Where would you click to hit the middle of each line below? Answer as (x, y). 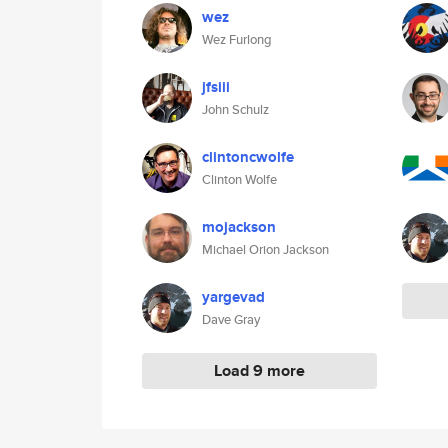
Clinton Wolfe (239, 179)
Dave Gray (231, 319)
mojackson (239, 227)
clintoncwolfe (248, 157)
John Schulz (235, 109)
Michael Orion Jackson (265, 249)
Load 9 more (259, 370)
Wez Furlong (237, 39)
